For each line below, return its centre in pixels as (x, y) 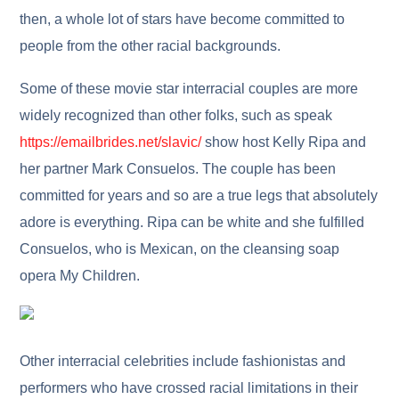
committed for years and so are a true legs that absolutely (199, 195)
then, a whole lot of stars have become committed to (183, 19)
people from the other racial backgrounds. (151, 45)
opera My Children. (80, 275)
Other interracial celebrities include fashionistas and (183, 361)
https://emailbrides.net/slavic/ (111, 142)
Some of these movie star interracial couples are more (189, 88)
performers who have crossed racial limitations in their (189, 387)
